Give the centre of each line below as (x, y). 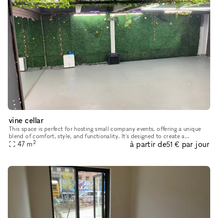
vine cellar (27, 120)
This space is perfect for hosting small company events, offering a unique (105, 128)
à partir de (148, 144)
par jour (195, 144)
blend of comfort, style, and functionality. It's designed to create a (97, 136)
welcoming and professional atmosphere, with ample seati (85, 143)
